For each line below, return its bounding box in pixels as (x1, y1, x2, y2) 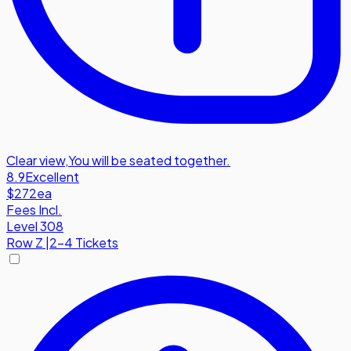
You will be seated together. (68, 151, 230, 168)
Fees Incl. (6, 201, 62, 218)
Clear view (6, 151, 65, 168)
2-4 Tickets (49, 233, 118, 251)
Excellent (25, 168, 79, 185)
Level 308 (6, 217, 63, 234)
